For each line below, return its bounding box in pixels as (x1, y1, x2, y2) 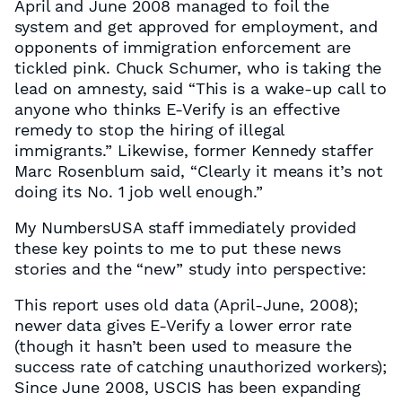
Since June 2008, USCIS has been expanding (14, 378, 361, 397)
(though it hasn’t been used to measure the (14, 336, 352, 355)
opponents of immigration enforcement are (14, 38, 351, 57)
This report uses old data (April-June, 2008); (14, 295, 358, 314)
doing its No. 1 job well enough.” (14, 182, 263, 201)
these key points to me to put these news (14, 239, 341, 258)
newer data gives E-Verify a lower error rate (14, 316, 352, 335)
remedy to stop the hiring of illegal (14, 120, 285, 139)
